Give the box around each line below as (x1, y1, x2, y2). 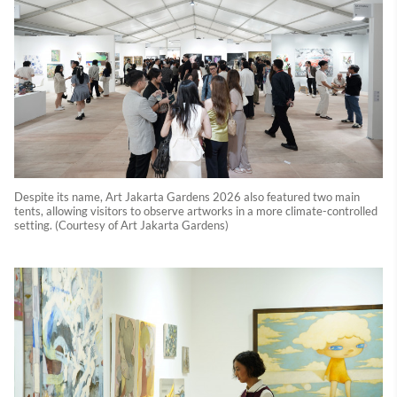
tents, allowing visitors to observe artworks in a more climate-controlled (14, 203, 378, 218)
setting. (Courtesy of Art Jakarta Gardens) (14, 217, 229, 232)
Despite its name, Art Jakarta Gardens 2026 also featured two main (14, 189, 360, 204)
